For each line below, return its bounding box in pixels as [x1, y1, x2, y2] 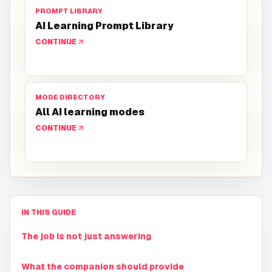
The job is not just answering [21, 231, 151, 242]
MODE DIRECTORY [35, 93, 105, 102]
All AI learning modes [35, 106, 144, 119]
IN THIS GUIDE [21, 208, 76, 218]
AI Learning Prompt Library [35, 19, 174, 33]
